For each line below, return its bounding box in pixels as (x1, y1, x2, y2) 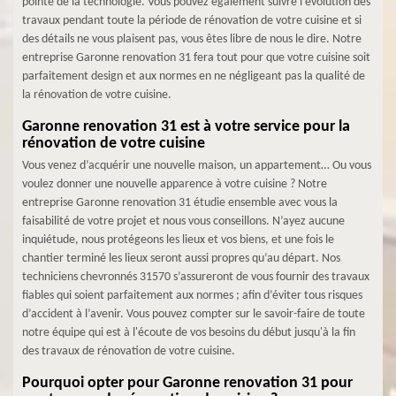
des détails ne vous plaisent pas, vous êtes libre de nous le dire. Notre (22, 33, 362, 46)
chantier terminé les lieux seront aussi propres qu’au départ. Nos (22, 252, 340, 265)
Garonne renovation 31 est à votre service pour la (22, 118, 350, 135)
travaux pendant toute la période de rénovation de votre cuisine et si (22, 14, 362, 27)
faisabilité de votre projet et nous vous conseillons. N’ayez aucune (22, 215, 345, 228)
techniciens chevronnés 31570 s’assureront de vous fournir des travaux (22, 270, 369, 284)
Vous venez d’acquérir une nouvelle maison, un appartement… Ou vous (22, 159, 371, 172)
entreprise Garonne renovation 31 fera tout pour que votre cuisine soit (22, 51, 370, 65)
